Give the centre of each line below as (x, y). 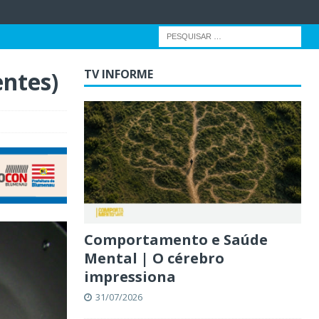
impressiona (130, 276)
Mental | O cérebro (154, 258)
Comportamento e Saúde (176, 239)
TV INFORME (118, 74)
